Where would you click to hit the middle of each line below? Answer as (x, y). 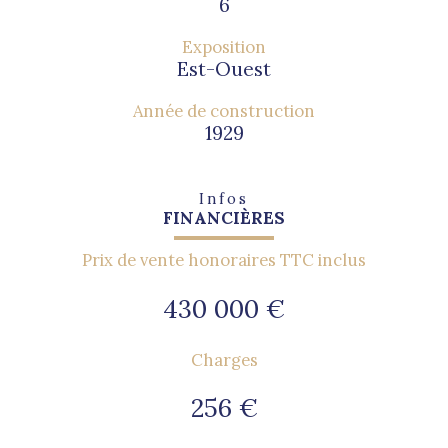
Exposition (224, 47)
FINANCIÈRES (224, 218)
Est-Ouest (224, 69)
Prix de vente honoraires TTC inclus (224, 260)
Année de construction (224, 111)
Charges (224, 359)
